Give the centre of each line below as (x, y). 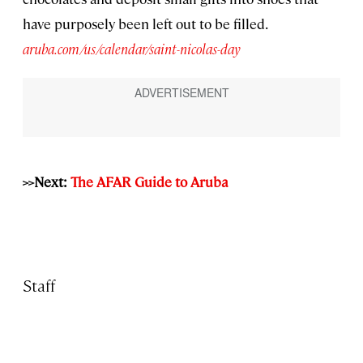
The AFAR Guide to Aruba (149, 181)
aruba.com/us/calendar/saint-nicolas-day (131, 48)
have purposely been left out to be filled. (145, 23)
